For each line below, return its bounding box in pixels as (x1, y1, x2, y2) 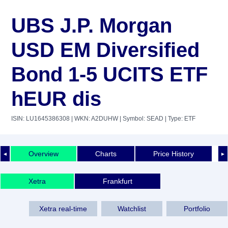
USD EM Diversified (11, 39, 199, 61)
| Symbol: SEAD (118, 115, 163, 122)
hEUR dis (11, 88, 101, 110)
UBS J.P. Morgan (11, 14, 172, 37)
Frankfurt (103, 177, 132, 185)
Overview (28, 149, 59, 158)
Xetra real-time (39, 204, 87, 213)
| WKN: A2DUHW (70, 115, 118, 122)
